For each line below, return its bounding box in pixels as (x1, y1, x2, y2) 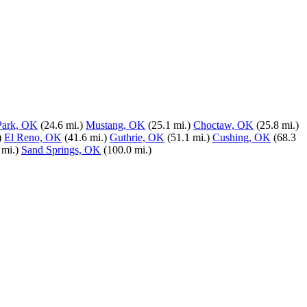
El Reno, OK (4, 132, 62, 143)
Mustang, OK (86, 119, 145, 131)
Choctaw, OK (193, 119, 254, 131)
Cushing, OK (212, 132, 271, 143)
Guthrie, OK (110, 132, 164, 143)
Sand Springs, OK (21, 144, 101, 156)
